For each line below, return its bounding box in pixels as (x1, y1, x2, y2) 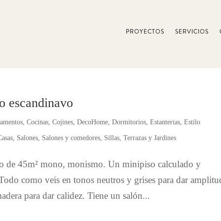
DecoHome (77, 118, 109, 126)
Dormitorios (112, 118, 147, 126)
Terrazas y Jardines (123, 134, 177, 142)
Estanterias (150, 118, 181, 126)
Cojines (52, 118, 74, 126)
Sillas (104, 134, 120, 142)
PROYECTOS (125, 28, 164, 37)
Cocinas (27, 118, 49, 126)
